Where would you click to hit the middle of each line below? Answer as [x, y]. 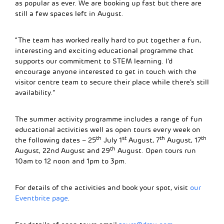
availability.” [35, 93]
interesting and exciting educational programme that [104, 51]
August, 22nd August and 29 [62, 151]
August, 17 [183, 140]
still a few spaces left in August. [69, 14]
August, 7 [143, 140]
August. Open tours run [156, 151]
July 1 [112, 140]
